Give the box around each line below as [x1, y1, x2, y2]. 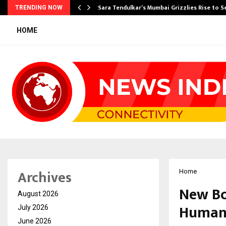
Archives [18, 166, 72, 190]
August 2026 [18, 190, 59, 198]
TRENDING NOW [15, 4, 63, 11]
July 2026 [18, 203, 48, 212]
